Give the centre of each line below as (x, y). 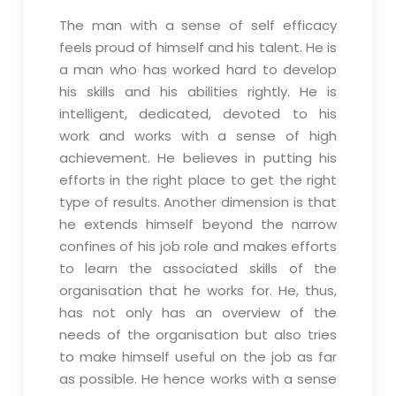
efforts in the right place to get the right (198, 180)
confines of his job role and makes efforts (198, 246)
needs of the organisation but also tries (198, 335)
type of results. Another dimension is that (198, 202)
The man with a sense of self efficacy (198, 25)
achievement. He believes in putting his (198, 158)
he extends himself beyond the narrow (198, 224)
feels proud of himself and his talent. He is (198, 47)
